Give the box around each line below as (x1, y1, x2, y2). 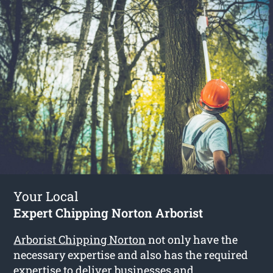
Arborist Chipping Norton (13, 232, 146, 247)
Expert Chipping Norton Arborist (13, 205, 204, 221)
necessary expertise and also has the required (13, 247, 249, 263)
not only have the (146, 232, 238, 247)
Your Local (13, 188, 79, 205)
